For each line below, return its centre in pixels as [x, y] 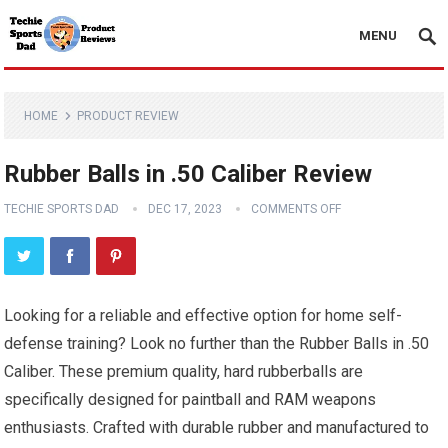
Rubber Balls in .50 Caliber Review [188, 174]
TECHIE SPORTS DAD [62, 209]
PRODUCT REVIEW [128, 116]
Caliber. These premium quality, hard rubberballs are [184, 371]
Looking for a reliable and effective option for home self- [203, 315]
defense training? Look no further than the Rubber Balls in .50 [217, 343]
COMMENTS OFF [296, 209]
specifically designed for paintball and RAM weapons [190, 399]
